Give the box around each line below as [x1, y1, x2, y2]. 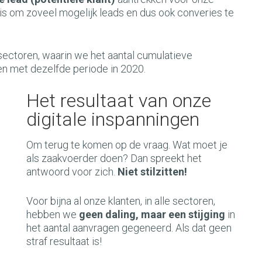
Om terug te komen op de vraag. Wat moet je [26, 139, 227, 151]
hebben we [26, 208, 79, 220]
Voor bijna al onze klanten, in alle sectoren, [26, 195, 215, 207]
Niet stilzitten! [115, 166, 189, 178]
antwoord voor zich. [26, 166, 115, 178]
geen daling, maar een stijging [79, 208, 225, 220]
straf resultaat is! [26, 235, 102, 247]
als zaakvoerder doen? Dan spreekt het [26, 152, 202, 164]
